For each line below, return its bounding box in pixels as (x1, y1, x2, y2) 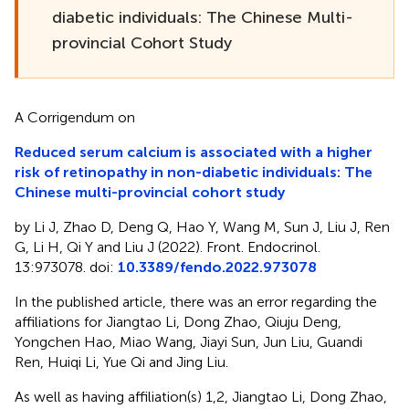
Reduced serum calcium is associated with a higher (15, 142, 372, 161)
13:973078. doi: (15, 257, 118, 276)
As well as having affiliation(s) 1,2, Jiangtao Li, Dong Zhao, (15, 387, 387, 405)
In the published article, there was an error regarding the (15, 292, 377, 310)
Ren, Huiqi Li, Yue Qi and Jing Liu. (15, 352, 228, 371)
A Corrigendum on (15, 108, 135, 126)
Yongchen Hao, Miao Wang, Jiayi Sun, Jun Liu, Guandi (15, 332, 362, 351)
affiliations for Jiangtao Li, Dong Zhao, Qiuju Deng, (15, 312, 341, 330)
